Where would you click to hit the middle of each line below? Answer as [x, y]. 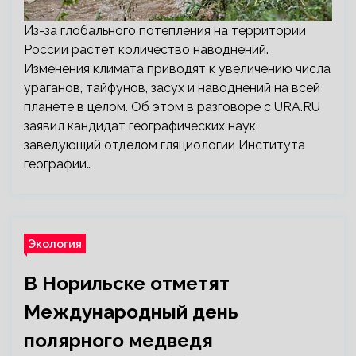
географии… [58, 164]
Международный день [131, 312]
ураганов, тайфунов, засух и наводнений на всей [172, 88]
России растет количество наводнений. [146, 50]
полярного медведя [118, 341]
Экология [55, 244]
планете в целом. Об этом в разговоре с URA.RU [172, 107]
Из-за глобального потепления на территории [165, 31]
